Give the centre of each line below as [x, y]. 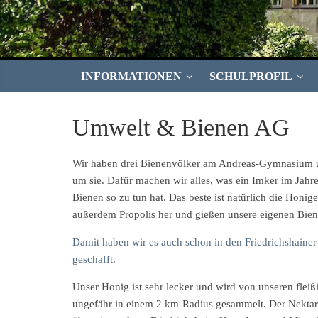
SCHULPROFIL [251, 76]
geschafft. [94, 259]
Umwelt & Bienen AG [181, 127]
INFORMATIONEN [131, 76]
